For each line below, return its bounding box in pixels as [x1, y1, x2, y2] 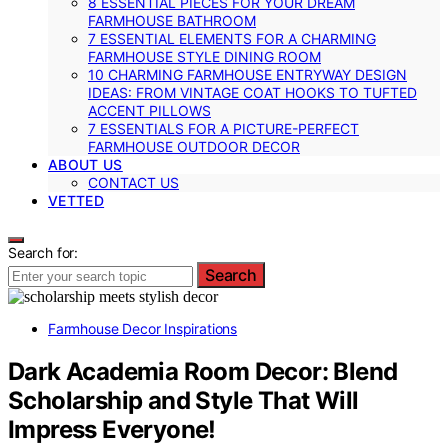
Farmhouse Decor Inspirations [48, 319, 238, 337]
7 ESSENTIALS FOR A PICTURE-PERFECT [88, 119, 359, 137]
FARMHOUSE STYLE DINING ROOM [88, 47, 321, 65]
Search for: [8, 243, 79, 261]
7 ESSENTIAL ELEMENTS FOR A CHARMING [88, 29, 376, 47]
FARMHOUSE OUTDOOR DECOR [88, 137, 300, 155]
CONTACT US [88, 173, 179, 191]
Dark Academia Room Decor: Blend [8, 356, 398, 386]
